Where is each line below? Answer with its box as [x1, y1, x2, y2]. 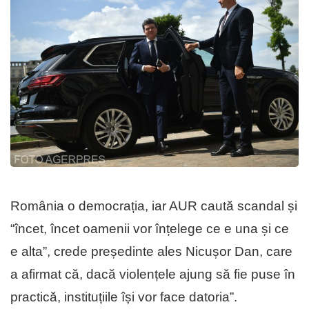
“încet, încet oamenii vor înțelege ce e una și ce [10, 221, 289, 237]
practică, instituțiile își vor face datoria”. [10, 290, 237, 305]
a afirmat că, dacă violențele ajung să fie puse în [10, 267, 295, 282]
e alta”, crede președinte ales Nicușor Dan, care [10, 244, 292, 259]
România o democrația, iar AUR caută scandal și [10, 199, 297, 214]
